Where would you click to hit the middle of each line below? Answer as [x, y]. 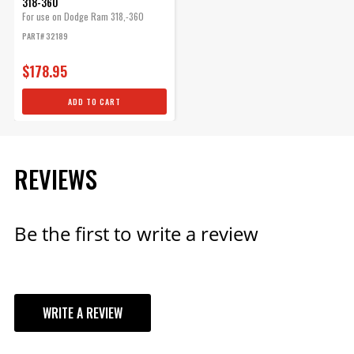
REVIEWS [55, 179]
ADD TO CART [94, 101]
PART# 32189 [45, 36]
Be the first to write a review [136, 233]
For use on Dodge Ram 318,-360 [83, 16]
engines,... [41, 29]
